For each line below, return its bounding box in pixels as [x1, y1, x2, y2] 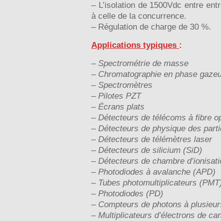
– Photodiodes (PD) [91, 188, 163, 198]
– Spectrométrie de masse [91, 58, 188, 68]
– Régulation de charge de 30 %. [91, 22, 211, 32]
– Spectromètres [91, 80, 152, 90]
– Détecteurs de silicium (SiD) [91, 145, 202, 155]
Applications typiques [91, 40, 177, 50]
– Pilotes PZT [91, 91, 141, 101]
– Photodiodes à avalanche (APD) [91, 167, 216, 177]
